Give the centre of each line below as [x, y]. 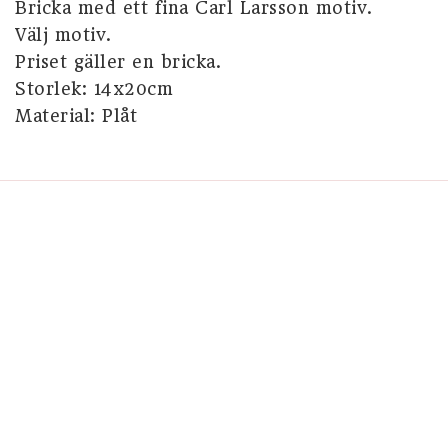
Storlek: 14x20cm [94, 89]
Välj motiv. [63, 35]
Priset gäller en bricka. [118, 62]
